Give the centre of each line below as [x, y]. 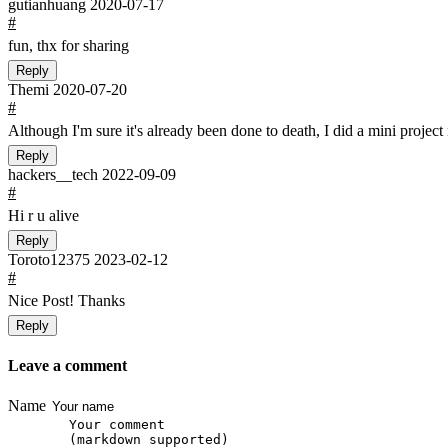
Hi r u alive [43, 215]
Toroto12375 [51, 259]
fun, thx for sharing [68, 45]
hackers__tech [55, 174]
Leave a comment [67, 366]
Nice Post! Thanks [66, 300]
